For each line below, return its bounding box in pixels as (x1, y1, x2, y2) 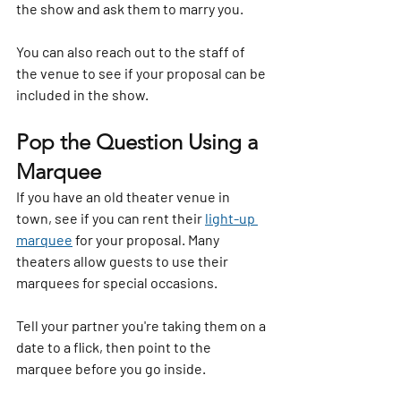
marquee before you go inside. (16, 360, 206, 378)
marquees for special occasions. (16, 274, 218, 292)
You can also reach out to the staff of (16, 43, 248, 61)
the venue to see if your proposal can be (16, 64, 269, 82)
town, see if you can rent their (16, 209, 205, 227)
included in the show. (16, 86, 151, 104)
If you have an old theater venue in (16, 188, 233, 206)
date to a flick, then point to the (16, 338, 214, 356)
